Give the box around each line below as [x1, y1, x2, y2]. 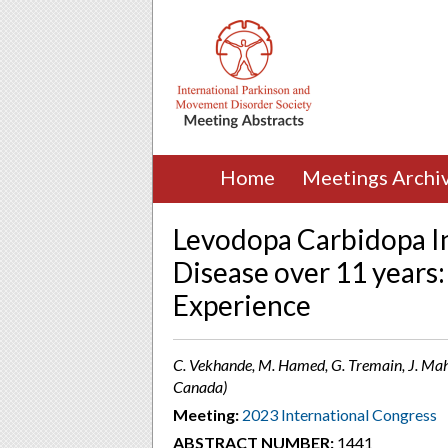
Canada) [173, 377, 227, 396]
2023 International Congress [242, 405, 437, 424]
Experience [173, 288, 311, 322]
